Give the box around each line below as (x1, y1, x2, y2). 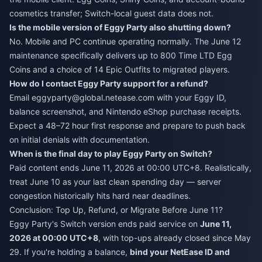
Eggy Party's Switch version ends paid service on (9, 219, 200, 229)
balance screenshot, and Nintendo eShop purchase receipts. (9, 106, 242, 117)
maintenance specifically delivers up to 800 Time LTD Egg (9, 50, 232, 61)
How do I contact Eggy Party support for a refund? (9, 78, 208, 89)
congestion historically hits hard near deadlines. (9, 191, 191, 201)
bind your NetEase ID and (130, 247, 230, 257)
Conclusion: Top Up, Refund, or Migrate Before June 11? (9, 205, 223, 215)
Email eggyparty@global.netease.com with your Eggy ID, (9, 92, 226, 103)
